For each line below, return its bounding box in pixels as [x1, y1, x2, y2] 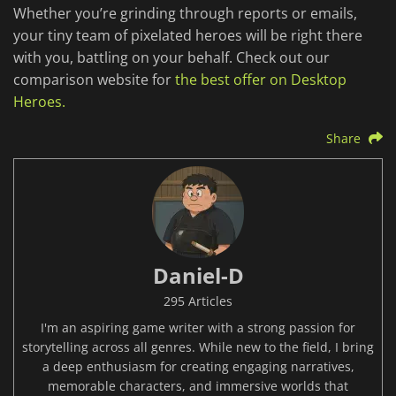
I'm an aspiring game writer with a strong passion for [41, 319, 355, 337]
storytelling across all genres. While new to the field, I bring [22, 339, 374, 356]
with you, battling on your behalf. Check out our [13, 48, 330, 68]
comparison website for [13, 70, 175, 90]
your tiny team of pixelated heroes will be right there [13, 26, 362, 46]
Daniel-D [152, 261, 244, 291]
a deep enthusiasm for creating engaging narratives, [42, 358, 354, 376]
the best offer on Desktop [175, 70, 346, 90]
